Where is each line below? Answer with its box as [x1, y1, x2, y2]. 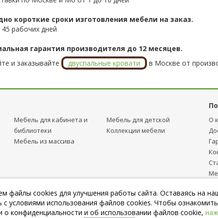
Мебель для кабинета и [14, 115, 88, 124]
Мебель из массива [14, 136, 74, 145]
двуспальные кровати [68, 58, 140, 68]
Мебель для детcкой [107, 115, 170, 124]
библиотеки [14, 126, 52, 135]
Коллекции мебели [107, 126, 165, 135]
